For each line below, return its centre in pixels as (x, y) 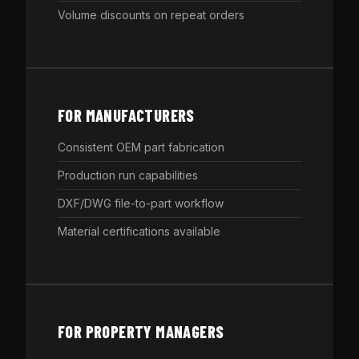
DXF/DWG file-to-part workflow (141, 203)
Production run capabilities (128, 175)
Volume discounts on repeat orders (151, 15)
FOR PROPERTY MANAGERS (141, 332)
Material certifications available (139, 231)
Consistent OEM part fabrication (141, 147)
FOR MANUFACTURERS (126, 115)
